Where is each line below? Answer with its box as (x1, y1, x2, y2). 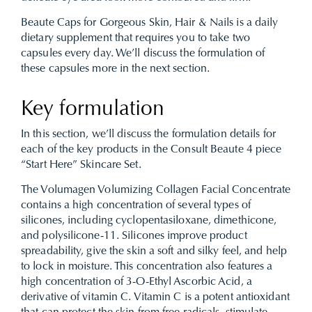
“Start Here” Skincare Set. (21, 159, 141, 171)
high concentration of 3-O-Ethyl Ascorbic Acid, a (21, 276, 252, 288)
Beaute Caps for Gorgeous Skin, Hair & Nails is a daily (21, 17, 279, 29)
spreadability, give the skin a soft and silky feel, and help (21, 246, 288, 257)
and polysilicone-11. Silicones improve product (21, 231, 247, 242)
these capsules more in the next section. (21, 63, 213, 75)
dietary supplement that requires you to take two (21, 33, 250, 44)
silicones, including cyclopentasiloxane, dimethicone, (21, 215, 277, 226)
